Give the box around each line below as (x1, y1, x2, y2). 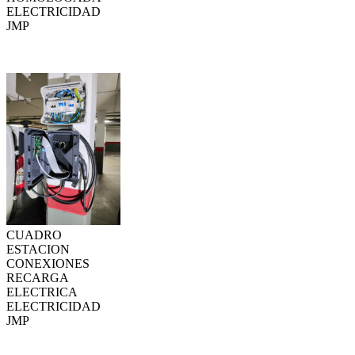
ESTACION (6, 242, 70, 256)
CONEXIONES (6, 256, 90, 270)
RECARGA (6, 270, 68, 284)
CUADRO (6, 227, 62, 242)
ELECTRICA (6, 284, 77, 299)
